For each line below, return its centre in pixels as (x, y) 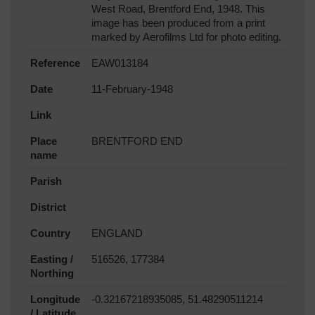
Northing (52, 273)
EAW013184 (120, 63)
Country (50, 233)
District (48, 207)
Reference (55, 63)
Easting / (52, 259)
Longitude (55, 299)
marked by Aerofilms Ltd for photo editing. (186, 37)
